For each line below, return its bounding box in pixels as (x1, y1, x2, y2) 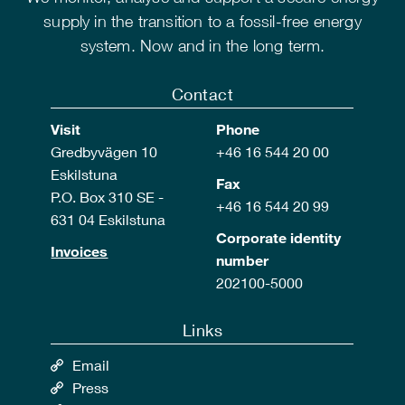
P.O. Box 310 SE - (51, 188, 165, 206)
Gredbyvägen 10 (51, 143, 158, 161)
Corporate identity (215, 229, 341, 247)
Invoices (51, 242, 108, 260)
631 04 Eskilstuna (51, 211, 166, 229)
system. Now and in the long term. (80, 36, 325, 56)
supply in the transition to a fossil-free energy (43, 12, 362, 32)
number (215, 251, 272, 269)
